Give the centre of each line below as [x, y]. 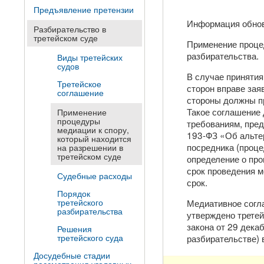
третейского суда [90, 237]
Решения [75, 229]
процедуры [79, 121]
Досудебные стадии [72, 255]
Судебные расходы [95, 176]
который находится [94, 138]
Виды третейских [90, 57]
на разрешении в [90, 147]
